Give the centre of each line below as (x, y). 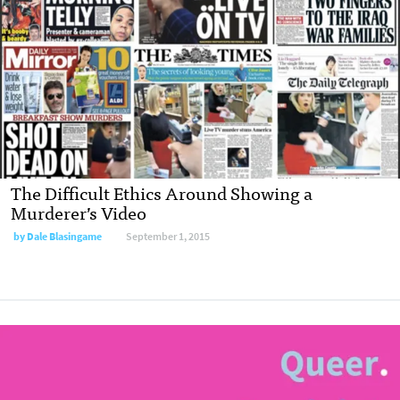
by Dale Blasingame (58, 236)
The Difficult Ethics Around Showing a (162, 192)
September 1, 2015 (168, 236)
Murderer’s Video (79, 212)
